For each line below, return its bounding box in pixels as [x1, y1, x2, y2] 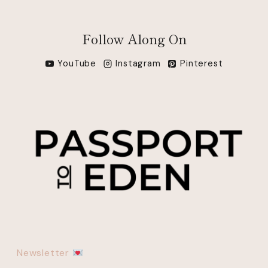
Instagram [115, 57, 161, 70]
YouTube [57, 57, 96, 70]
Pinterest [180, 57, 223, 70]
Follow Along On [81, 28, 187, 48]
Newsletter [17, 246, 72, 259]
